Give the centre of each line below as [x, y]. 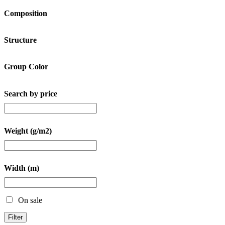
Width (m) [22, 168]
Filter [15, 217]
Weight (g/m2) [28, 131]
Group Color [26, 67]
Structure [20, 40]
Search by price [31, 93]
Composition [26, 13]
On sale [30, 200]
